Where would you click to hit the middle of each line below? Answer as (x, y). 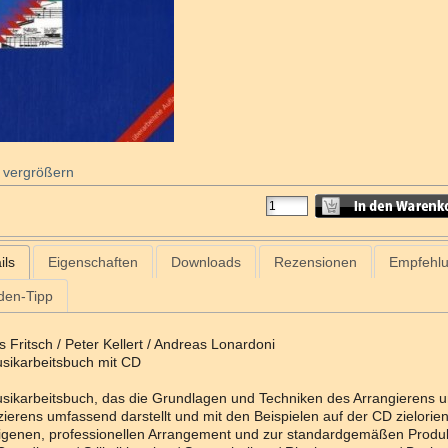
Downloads (205, 261)
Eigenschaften (92, 261)
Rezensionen (315, 261)
